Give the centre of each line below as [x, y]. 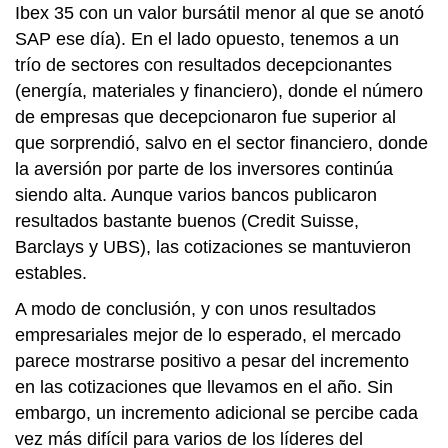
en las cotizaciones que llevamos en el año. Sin [204, 387]
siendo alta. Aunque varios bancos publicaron [196, 195]
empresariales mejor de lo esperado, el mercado [208, 335]
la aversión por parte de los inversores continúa [204, 169]
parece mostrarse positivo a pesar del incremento [212, 361]
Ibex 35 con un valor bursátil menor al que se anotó [219, 13]
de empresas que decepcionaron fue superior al [205, 117]
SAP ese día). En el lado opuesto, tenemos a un [207, 39]
